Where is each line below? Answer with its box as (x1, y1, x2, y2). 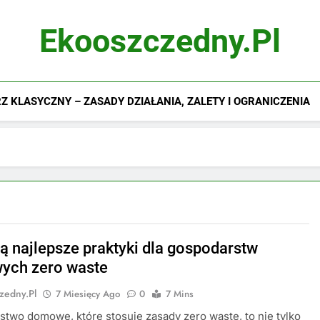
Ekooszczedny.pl (39, 22, 281, 60)
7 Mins (166, 287, 194, 301)
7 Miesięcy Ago (56, 287, 121, 301)
